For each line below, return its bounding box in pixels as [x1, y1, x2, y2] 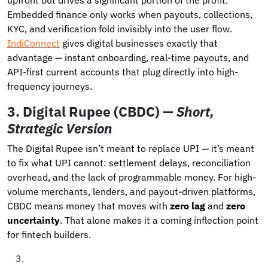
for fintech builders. [7, 228, 91, 240]
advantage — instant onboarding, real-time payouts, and [7, 51, 249, 63]
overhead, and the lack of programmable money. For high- [7, 170, 256, 183]
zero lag [170, 199, 205, 212]
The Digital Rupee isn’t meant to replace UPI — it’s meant [7, 142, 254, 154]
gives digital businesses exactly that [60, 36, 218, 49]
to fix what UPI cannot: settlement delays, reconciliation [7, 156, 251, 169]
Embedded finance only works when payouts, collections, [7, 8, 252, 20]
